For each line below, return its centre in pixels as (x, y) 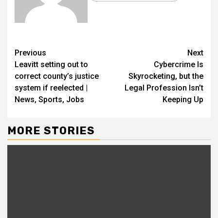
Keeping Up (183, 100)
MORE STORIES (51, 131)
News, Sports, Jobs (49, 100)
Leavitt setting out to (51, 65)
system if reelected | (51, 88)
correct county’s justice (57, 76)
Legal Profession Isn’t (164, 88)
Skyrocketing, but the (166, 76)
